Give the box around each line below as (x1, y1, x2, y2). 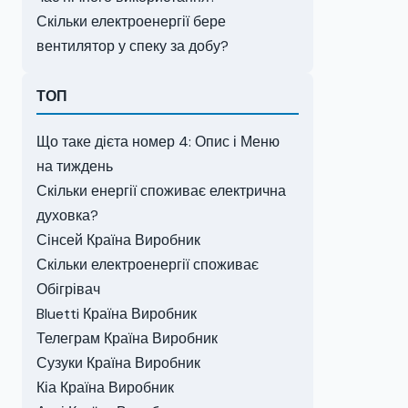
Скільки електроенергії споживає (36, 255, 259, 274)
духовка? (36, 206, 98, 225)
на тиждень (36, 157, 113, 176)
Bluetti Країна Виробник (36, 304, 197, 323)
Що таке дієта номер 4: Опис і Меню (36, 132, 280, 151)
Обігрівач (36, 280, 100, 299)
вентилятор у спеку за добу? (36, 36, 229, 56)
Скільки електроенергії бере (36, 12, 226, 31)
